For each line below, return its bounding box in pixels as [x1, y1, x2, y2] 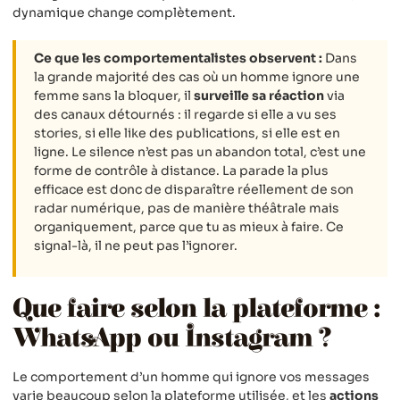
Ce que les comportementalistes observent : [34, 49, 322, 66]
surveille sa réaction [194, 87, 324, 104]
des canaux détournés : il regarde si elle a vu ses [34, 105, 337, 122]
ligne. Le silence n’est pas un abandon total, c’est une [34, 143, 366, 160]
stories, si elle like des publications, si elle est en [34, 124, 340, 141]
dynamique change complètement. [12, 4, 236, 21]
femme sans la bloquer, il [34, 87, 194, 104]
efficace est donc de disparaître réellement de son [34, 180, 354, 197]
